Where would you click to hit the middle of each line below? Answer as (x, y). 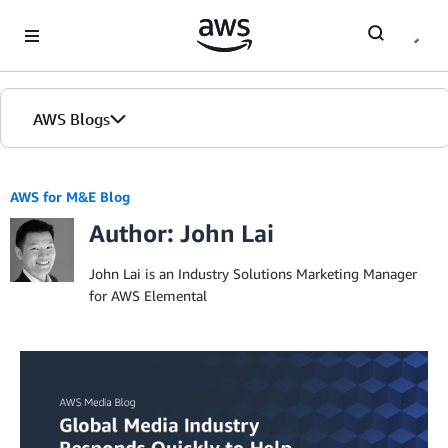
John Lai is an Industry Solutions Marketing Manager (253, 273)
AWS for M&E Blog (70, 196)
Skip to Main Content (75, 19)
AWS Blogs (71, 119)
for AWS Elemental (148, 295)
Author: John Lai (181, 233)
